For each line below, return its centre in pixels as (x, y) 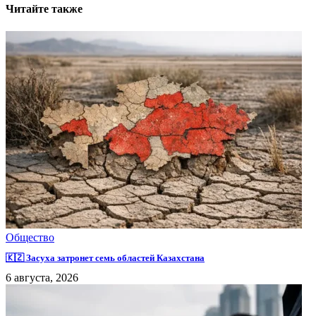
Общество (30, 237)
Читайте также (44, 8)
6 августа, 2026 (42, 278)
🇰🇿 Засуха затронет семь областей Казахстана (105, 257)
